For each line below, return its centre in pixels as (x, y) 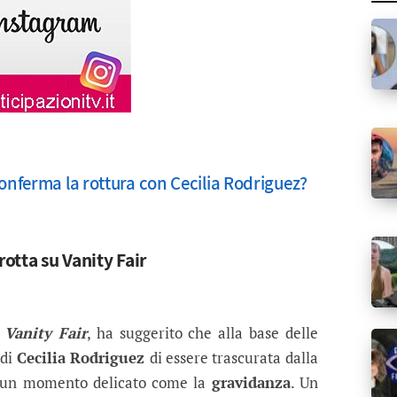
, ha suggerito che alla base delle (202, 333)
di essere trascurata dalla (234, 358)
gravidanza (251, 383)
